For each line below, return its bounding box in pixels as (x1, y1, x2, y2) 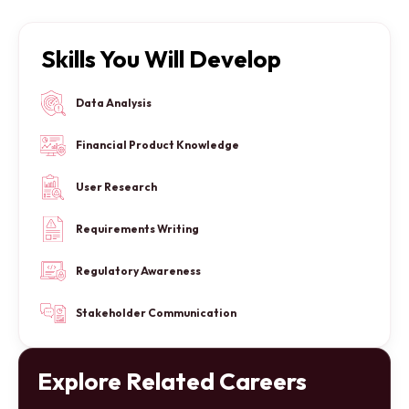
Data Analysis (76, 96, 152, 110)
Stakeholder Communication (76, 306, 236, 320)
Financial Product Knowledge (76, 138, 239, 152)
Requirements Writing (76, 222, 199, 236)
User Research (76, 180, 157, 194)
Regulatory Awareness (76, 264, 201, 278)
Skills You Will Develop (41, 44, 281, 75)
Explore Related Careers (37, 366, 307, 397)
